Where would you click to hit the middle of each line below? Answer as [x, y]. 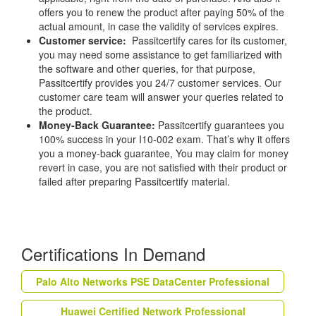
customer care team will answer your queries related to [161, 96]
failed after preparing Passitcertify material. [134, 181]
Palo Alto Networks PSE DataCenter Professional [153, 281]
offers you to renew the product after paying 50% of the [162, 12]
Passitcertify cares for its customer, [208, 40]
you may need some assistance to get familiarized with [160, 54]
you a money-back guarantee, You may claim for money [164, 153]
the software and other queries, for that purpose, [147, 68]
